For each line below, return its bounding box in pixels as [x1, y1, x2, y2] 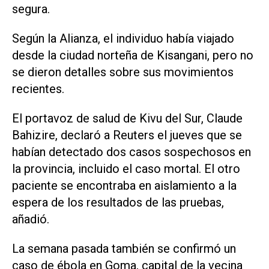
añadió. [12, 211, 49, 226]
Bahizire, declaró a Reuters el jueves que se [12, 127, 242, 142]
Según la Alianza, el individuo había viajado [12, 31, 234, 46]
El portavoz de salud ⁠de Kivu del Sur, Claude [12, 110, 243, 125]
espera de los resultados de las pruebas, [12, 195, 224, 210]
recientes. [12, 82, 64, 97]
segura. [12, 2, 50, 17]
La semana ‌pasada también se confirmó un [12, 241, 236, 256]
